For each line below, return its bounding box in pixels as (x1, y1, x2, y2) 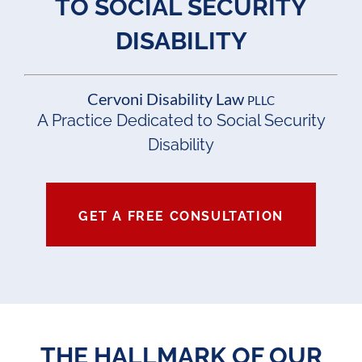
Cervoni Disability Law (87, 88, 247, 108)
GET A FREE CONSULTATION (78, 208, 284, 224)
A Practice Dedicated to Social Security (36, 110, 326, 130)
